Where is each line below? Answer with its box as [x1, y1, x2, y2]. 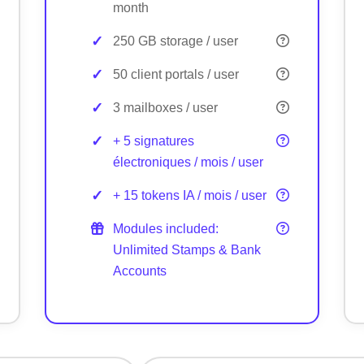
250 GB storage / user [112, 33, 238, 48]
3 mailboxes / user [112, 100, 218, 115]
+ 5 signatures [112, 133, 194, 148]
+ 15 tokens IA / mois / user [112, 188, 266, 202]
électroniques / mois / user [112, 154, 263, 169]
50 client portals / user [112, 67, 239, 81]
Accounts [112, 263, 167, 278]
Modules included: [112, 221, 219, 236]
